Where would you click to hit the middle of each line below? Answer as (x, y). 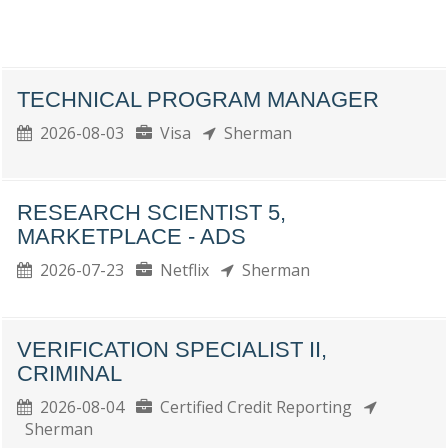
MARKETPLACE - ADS (131, 236)
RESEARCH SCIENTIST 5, (151, 212)
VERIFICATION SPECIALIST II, (172, 349)
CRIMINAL (69, 373)
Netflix (186, 270)
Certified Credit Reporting (258, 407)
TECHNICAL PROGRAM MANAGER (198, 99)
